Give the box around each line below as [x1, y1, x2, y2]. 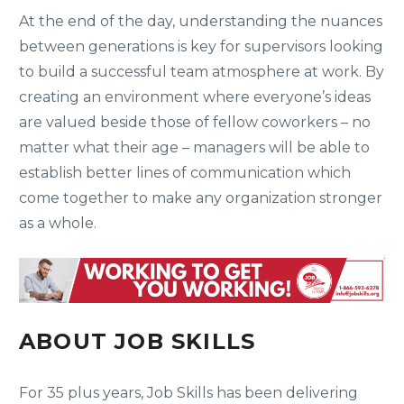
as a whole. [19, 214, 96, 232]
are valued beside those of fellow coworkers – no [19, 113, 371, 131]
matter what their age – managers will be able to [19, 138, 370, 156]
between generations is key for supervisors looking [19, 37, 383, 55]
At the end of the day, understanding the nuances [19, 12, 382, 30]
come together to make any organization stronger [19, 188, 382, 207]
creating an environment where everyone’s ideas [19, 87, 371, 106]
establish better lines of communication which [19, 163, 351, 181]
